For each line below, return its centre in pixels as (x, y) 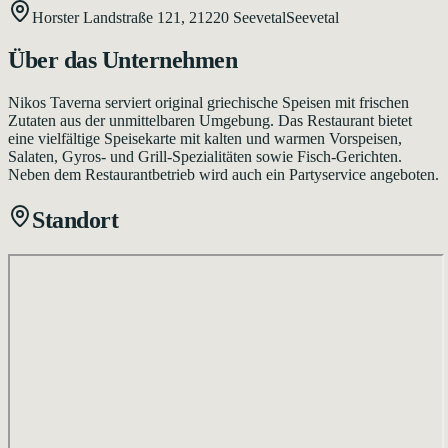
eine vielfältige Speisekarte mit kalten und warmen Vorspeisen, (205, 138)
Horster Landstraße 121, (110, 17)
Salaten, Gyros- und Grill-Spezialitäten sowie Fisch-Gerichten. (205, 156)
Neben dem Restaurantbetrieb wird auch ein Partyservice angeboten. (223, 174)
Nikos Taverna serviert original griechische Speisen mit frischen (208, 102)
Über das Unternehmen (123, 59)
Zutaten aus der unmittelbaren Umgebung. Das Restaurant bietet (210, 120)
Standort (75, 219)
